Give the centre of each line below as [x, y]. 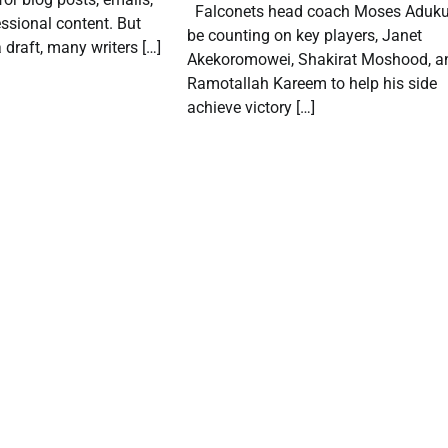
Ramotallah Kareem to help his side [311, 83]
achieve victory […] [250, 107]
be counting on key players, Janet [304, 35]
